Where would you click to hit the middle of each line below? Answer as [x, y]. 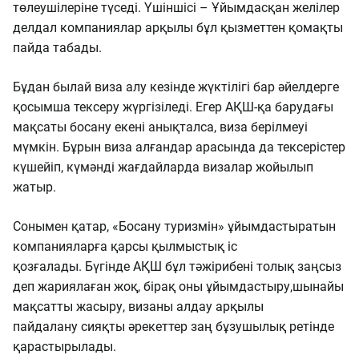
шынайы [318, 286]
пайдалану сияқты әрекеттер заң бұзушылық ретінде [173, 327]
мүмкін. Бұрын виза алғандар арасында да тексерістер [179, 147]
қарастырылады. [65, 347]
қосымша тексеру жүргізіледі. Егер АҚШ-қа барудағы [173, 107]
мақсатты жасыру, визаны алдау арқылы [138, 307]
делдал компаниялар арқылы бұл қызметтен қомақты [178, 28]
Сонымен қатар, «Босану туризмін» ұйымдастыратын [174, 226]
